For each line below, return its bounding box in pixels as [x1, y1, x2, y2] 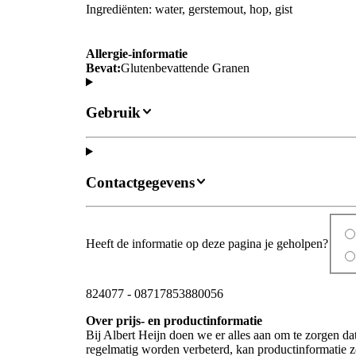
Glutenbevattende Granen [121, 60, 250, 75]
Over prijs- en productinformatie [86, 313, 262, 327]
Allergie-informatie [86, 46, 188, 60]
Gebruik [86, 104, 141, 122]
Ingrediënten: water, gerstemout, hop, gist [86, 2, 292, 17]
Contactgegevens [86, 173, 195, 191]
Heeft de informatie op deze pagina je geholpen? [86, 237, 328, 251]
